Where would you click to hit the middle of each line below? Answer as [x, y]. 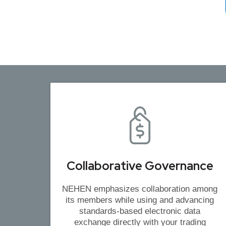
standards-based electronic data [140, 211]
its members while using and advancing [140, 200]
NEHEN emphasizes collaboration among [140, 189]
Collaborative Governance [140, 166]
